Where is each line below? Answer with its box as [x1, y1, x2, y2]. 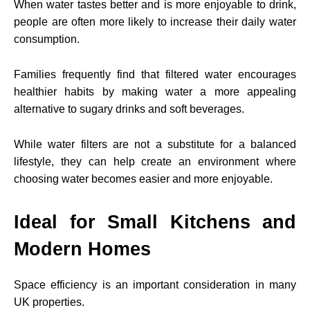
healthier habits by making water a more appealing [14, 85, 296, 98]
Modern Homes [14, 238, 151, 259]
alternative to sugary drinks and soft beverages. [14, 102, 244, 115]
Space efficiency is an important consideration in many [14, 278, 296, 291]
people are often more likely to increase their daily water [14, 15, 296, 28]
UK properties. [14, 295, 84, 308]
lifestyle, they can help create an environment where [14, 155, 296, 167]
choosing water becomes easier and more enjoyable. [14, 172, 273, 185]
